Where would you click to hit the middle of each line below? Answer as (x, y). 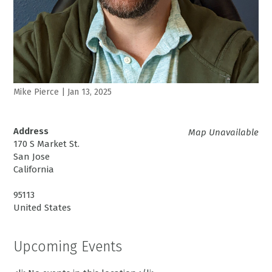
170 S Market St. (47, 144)
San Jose (32, 157)
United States (42, 208)
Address (31, 131)
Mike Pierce (36, 92)
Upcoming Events (68, 247)
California (34, 170)
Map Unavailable (223, 133)
